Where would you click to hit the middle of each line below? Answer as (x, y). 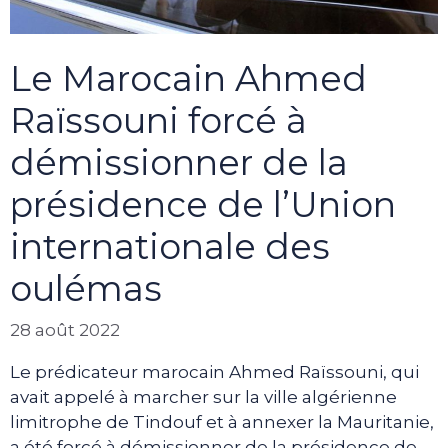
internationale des (170, 246)
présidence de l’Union (203, 204)
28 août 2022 (65, 330)
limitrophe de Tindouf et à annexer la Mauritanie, (222, 422)
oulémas (86, 288)
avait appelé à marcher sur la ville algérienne (203, 397)
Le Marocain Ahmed (188, 78)
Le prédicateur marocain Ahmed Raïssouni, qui (214, 372)
